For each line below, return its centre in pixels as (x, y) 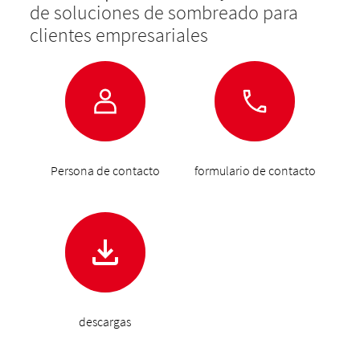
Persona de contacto (105, 171)
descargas (105, 322)
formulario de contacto (255, 171)
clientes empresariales (119, 35)
